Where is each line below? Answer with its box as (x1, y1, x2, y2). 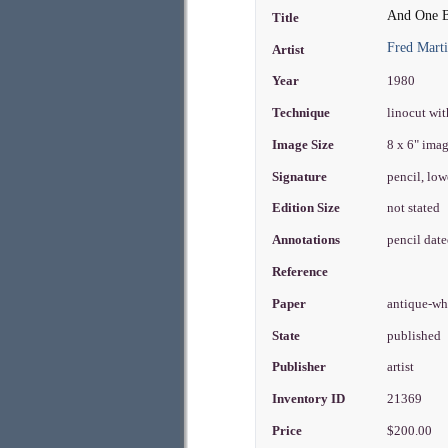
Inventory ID (272, 392, 346, 407)
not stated (387, 201, 444, 216)
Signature (272, 169, 328, 184)
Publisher (272, 360, 327, 375)
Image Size (272, 137, 335, 152)
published (387, 328, 445, 343)
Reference (272, 265, 329, 280)
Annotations (272, 233, 341, 248)
